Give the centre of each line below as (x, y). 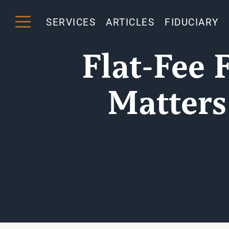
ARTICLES (130, 21)
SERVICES (71, 21)
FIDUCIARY (192, 21)
